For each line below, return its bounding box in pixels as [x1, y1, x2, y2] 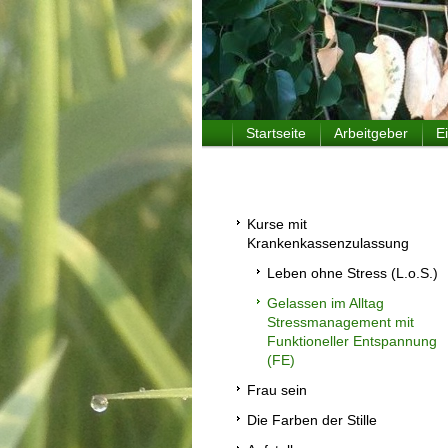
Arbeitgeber [334, 125, 408, 141]
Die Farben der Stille [247, 412, 377, 428]
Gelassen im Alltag [267, 295, 384, 311]
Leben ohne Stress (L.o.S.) [267, 265, 438, 281]
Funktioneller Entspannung [267, 333, 437, 349]
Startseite [246, 125, 306, 141]
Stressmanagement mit [267, 314, 414, 330]
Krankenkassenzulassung [247, 235, 409, 251]
